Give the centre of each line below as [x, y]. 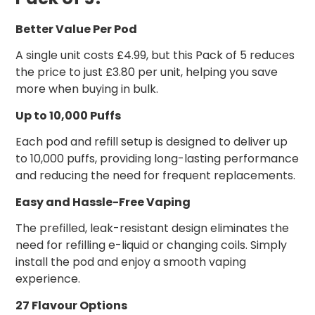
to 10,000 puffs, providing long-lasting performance [157, 159]
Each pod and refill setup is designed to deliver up [152, 142]
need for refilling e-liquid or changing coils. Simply [151, 245]
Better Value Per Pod [76, 30]
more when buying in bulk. [87, 89]
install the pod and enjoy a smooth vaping [131, 262]
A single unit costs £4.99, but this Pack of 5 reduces [155, 56]
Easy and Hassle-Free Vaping [103, 202]
